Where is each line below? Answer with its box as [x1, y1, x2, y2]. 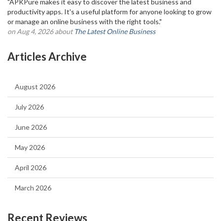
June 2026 [15, 123, 47, 131]
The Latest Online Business [74, 27, 155, 36]
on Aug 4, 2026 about [7, 27, 74, 36]
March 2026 [15, 184, 51, 192]
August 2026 [15, 82, 55, 91]
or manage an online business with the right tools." [7, 17, 162, 26]
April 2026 [15, 163, 46, 172]
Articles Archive [7, 50, 87, 63]
